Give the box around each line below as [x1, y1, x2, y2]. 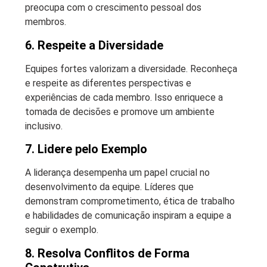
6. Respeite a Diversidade [25, 38, 163, 52]
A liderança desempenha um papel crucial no [25, 167, 210, 179]
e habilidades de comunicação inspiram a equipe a [25, 210, 231, 222]
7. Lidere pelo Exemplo [25, 142, 147, 157]
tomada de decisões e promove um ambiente [25, 105, 215, 117]
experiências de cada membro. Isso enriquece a [25, 91, 223, 103]
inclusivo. [25, 120, 63, 132]
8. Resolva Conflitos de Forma [25, 246, 190, 260]
